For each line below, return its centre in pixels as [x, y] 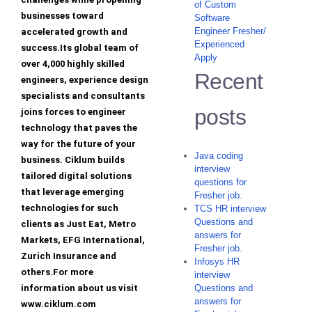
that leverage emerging [72, 192]
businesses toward [62, 16]
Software [212, 18]
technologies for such [70, 208]
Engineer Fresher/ [230, 31]
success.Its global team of [80, 48]
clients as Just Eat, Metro [78, 224]
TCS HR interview [230, 209]
